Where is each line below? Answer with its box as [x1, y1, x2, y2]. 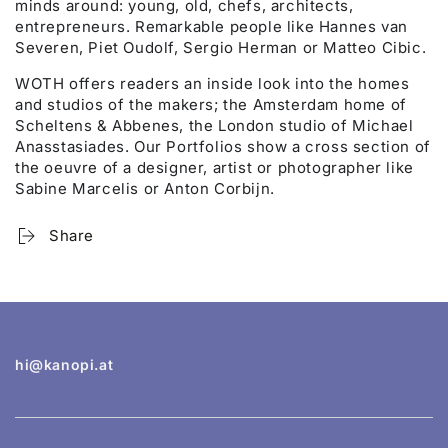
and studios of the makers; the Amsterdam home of [15, 95, 407, 115]
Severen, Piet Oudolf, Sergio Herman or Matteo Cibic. [15, 38, 427, 58]
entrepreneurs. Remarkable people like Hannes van [15, 17, 408, 37]
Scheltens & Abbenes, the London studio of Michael [15, 116, 414, 136]
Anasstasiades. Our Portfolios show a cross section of [15, 137, 431, 157]
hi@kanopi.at [15, 356, 114, 374]
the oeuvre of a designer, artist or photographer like [15, 158, 414, 178]
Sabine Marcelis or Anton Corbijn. [15, 179, 275, 199]
